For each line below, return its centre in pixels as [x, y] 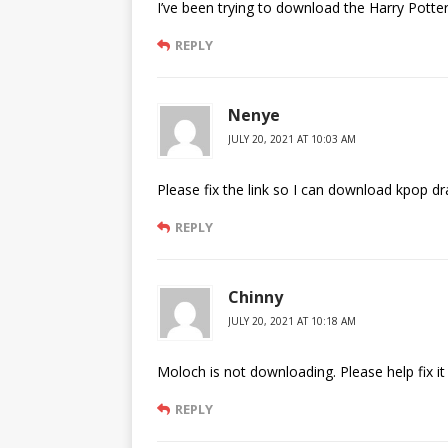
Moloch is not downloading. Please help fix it [301, 371]
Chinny [255, 297]
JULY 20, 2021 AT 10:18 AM [292, 321]
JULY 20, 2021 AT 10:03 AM [292, 139]
